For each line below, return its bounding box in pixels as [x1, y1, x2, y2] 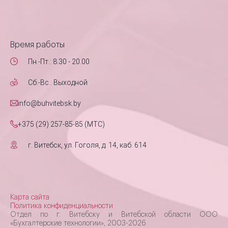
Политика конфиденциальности [10, 203, 113, 210]
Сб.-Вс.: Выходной [28, 78, 88, 87]
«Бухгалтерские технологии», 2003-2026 [10, 220, 146, 227]
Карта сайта [10, 194, 49, 201]
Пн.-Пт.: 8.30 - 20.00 [28, 58, 90, 66]
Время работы [10, 41, 65, 49]
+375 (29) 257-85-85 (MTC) [18, 120, 105, 128]
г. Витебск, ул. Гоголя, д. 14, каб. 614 [28, 141, 147, 149]
